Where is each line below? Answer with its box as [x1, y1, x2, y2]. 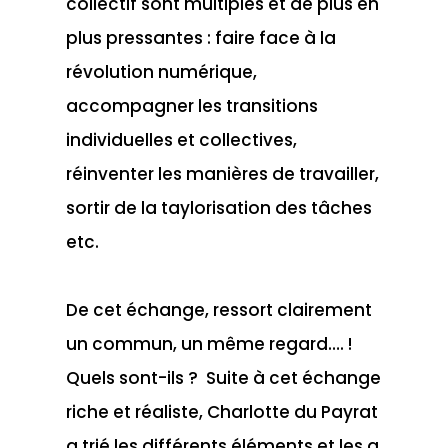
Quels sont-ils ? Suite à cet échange [65, 365, 381, 390]
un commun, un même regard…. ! [65, 331, 352, 356]
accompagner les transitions [65, 93, 318, 118]
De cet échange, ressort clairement [65, 297, 372, 322]
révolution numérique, [65, 59, 257, 84]
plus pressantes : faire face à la [65, 25, 336, 50]
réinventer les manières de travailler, [65, 161, 379, 186]
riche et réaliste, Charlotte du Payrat [65, 399, 378, 424]
